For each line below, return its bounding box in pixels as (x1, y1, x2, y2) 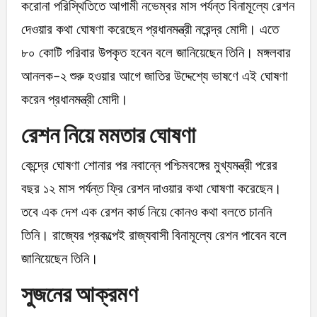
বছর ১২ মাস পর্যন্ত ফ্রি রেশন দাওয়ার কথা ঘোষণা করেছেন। (21, 180, 282, 198)
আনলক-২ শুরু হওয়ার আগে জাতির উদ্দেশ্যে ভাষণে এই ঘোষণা (21, 67, 288, 85)
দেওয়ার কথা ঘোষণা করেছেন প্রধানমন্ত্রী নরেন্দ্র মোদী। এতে (21, 20, 279, 38)
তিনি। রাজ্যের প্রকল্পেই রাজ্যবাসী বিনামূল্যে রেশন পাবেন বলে (21, 226, 287, 245)
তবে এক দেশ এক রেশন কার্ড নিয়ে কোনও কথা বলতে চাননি (21, 203, 272, 221)
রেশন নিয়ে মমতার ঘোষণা (21, 120, 195, 149)
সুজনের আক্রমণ (21, 280, 138, 309)
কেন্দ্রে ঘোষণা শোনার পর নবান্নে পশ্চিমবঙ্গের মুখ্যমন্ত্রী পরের (21, 156, 277, 175)
